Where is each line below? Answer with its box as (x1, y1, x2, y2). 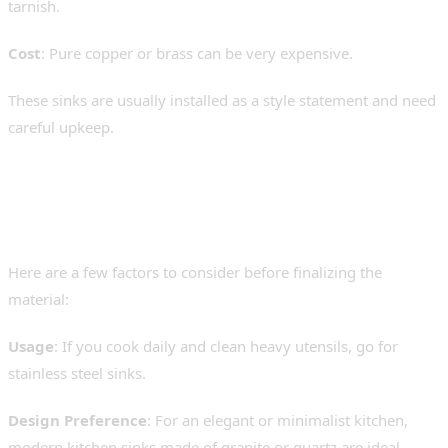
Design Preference (8, 410, 147, 431)
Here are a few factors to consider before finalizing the (8, 262, 382, 283)
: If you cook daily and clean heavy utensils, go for (54, 336, 398, 357)
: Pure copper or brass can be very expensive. (41, 43, 353, 64)
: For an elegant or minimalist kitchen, (147, 410, 408, 431)
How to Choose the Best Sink (8, 172, 439, 214)
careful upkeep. (8, 117, 114, 138)
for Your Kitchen (8, 211, 255, 253)
